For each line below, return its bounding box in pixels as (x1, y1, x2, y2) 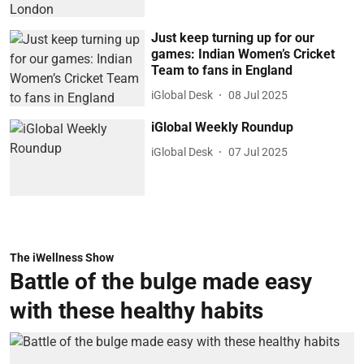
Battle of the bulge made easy (10, 267, 312, 295)
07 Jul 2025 (228, 145, 288, 158)
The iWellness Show (10, 250, 114, 264)
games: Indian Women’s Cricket (151, 46, 336, 63)
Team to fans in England (151, 63, 293, 79)
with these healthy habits (10, 297, 263, 324)
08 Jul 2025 (228, 88, 288, 102)
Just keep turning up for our (151, 30, 315, 46)
